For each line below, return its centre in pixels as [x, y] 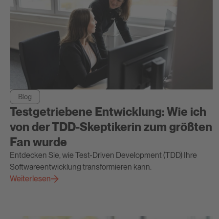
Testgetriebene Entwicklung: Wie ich [108, 112]
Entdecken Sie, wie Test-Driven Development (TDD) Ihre [103, 155]
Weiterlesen [30, 179]
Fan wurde [38, 142]
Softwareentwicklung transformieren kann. [81, 167]
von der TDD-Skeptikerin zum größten [111, 127]
